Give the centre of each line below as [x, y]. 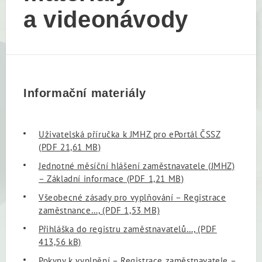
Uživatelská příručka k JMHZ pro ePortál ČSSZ [130, 134]
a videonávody [106, 19]
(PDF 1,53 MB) [130, 210]
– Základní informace [81, 178]
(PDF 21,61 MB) [70, 147]
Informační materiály [85, 93]
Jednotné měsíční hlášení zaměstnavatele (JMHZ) [137, 166]
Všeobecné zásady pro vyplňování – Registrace [132, 197]
